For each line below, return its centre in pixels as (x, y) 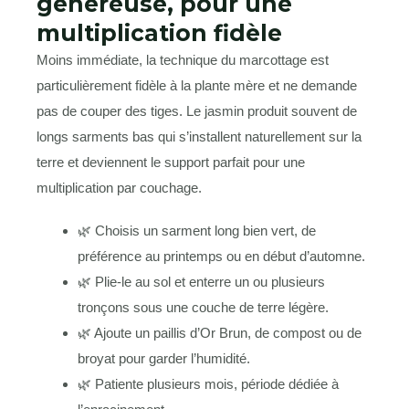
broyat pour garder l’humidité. (164, 359)
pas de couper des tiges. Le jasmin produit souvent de (197, 110)
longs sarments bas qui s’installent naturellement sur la (199, 136)
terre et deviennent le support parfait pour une (171, 162)
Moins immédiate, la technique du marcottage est (183, 59)
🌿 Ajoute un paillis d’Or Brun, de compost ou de (220, 333)
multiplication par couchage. (119, 187)
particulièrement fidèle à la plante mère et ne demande (197, 85)
